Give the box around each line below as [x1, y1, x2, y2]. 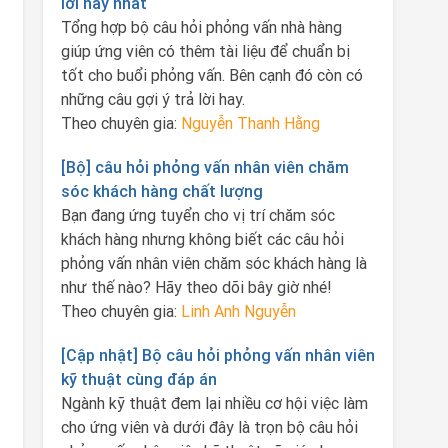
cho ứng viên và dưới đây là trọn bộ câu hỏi [60, 417, 358, 437]
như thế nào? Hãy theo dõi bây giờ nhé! [60, 277, 332, 297]
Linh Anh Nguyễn [180, 301, 296, 321]
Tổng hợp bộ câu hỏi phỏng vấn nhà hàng [60, 17, 342, 37]
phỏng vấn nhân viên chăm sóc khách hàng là [60, 253, 367, 273]
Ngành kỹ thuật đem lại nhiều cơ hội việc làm [60, 393, 368, 413]
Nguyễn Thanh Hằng [180, 113, 320, 133]
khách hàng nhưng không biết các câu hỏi [60, 229, 344, 249]
